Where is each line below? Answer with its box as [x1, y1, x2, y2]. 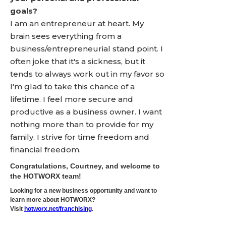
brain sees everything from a [10, 31, 122, 41]
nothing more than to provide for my [10, 120, 153, 129]
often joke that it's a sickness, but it [10, 56, 145, 66]
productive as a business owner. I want [10, 107, 162, 117]
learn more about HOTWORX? [10, 196, 95, 203]
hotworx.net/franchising [24, 205, 92, 212]
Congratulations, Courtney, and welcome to [10, 162, 160, 170]
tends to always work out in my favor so [10, 69, 164, 79]
